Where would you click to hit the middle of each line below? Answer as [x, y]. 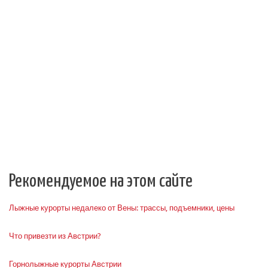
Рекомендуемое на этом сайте [101, 181]
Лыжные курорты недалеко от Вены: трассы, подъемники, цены [122, 208]
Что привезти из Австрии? [55, 236]
